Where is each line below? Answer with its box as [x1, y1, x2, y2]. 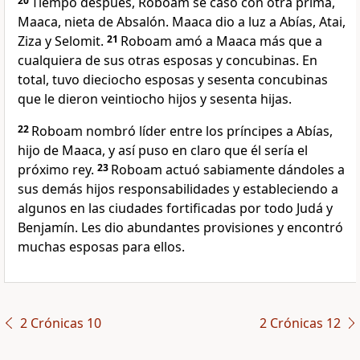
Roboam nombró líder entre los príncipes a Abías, [31, 122, 333, 141]
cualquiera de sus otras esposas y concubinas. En [18, 51, 317, 70]
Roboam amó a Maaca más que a [121, 32, 322, 51]
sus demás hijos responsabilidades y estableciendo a [18, 180, 338, 198]
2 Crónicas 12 [259, 314, 341, 333]
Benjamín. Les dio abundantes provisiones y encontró [18, 219, 343, 237]
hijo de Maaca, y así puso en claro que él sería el [18, 141, 308, 160]
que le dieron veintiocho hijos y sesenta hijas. [18, 90, 292, 108]
